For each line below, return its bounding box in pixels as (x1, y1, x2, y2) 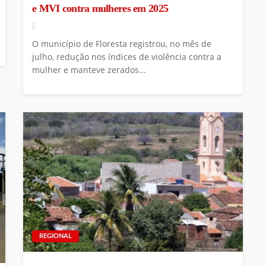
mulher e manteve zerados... (32, 64, 146, 76)
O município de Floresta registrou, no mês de (32, 38, 211, 50)
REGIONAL (39, 233, 72, 240)
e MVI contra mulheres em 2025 (32, 2, 169, 15)
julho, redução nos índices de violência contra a (32, 51, 221, 63)
